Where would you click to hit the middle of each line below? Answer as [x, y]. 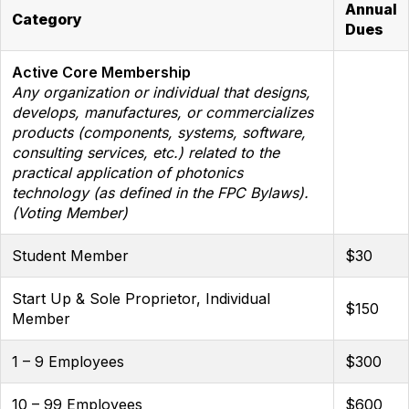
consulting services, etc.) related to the [146, 152]
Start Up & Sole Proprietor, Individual [141, 299]
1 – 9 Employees [68, 362]
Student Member [70, 256]
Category [47, 19]
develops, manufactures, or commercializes [163, 112]
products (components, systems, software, [159, 132]
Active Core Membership [101, 72]
